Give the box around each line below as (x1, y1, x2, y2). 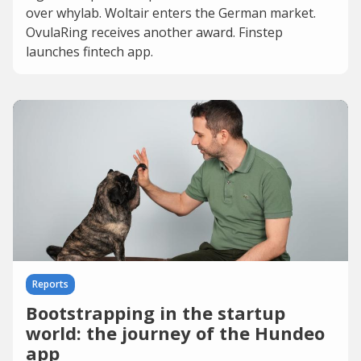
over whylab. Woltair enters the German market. (26, 4, 316, 22)
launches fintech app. (26, 43, 153, 60)
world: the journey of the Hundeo (26, 321, 325, 345)
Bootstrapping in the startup (26, 301, 285, 325)
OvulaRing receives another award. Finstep (26, 23, 283, 41)
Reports (32, 277, 68, 291)
